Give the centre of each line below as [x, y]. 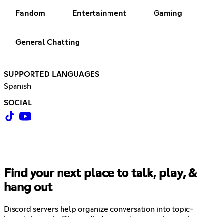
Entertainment [99, 13]
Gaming [168, 13]
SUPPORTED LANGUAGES [52, 74]
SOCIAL [18, 103]
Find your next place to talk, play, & [100, 174]
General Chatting [48, 42]
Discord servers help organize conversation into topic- [99, 209]
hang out [28, 188]
